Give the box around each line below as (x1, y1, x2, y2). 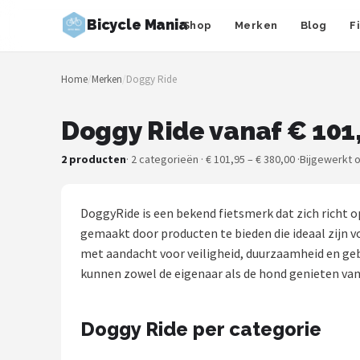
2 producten (61, 152, 126, 166)
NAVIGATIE (31, 76, 94, 87)
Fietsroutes (31, 225, 108, 240)
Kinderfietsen (31, 264, 121, 280)
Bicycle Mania (87, 15, 188, 33)
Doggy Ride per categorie (80, 317, 321, 341)
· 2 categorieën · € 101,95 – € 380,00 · (126, 152, 300, 166)
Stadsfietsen (31, 304, 114, 319)
